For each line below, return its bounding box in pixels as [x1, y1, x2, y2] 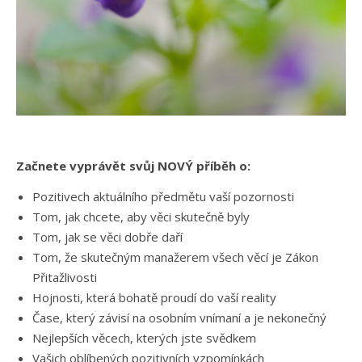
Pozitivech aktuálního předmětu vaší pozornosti [32, 188, 294, 205]
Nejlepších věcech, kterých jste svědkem [32, 330, 256, 347]
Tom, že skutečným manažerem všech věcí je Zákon [32, 249, 318, 266]
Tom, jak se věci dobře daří [32, 229, 183, 246]
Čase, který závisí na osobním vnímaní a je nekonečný [32, 309, 326, 326]
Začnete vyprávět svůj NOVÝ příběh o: [16, 158, 254, 175]
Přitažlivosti [32, 269, 97, 286]
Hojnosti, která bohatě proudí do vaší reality [32, 289, 276, 306]
